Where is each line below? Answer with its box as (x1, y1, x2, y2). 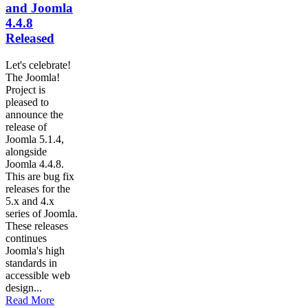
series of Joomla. (5, 207, 78, 219)
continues (5, 232, 47, 244)
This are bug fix (5, 170, 74, 182)
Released (5, 31, 54, 46)
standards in (5, 256, 57, 269)
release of (5, 120, 47, 133)
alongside (5, 145, 47, 157)
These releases (5, 219, 68, 232)
